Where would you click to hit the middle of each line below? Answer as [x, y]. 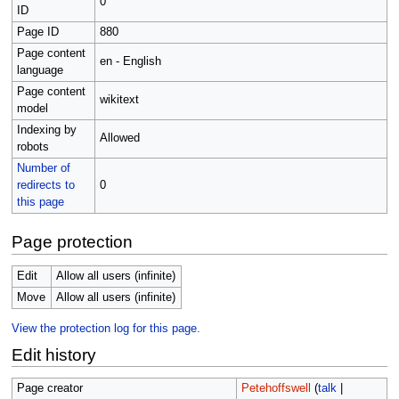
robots [33, 147]
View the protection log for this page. [106, 329]
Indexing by [46, 130]
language [40, 71]
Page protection [72, 242]
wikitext [119, 100]
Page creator [49, 389]
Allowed [119, 138]
